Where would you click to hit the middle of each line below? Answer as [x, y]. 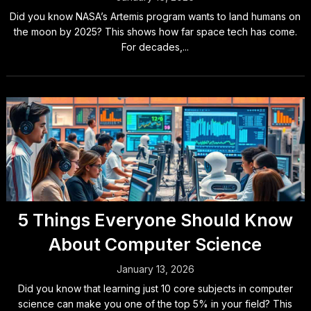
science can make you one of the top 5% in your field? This [155, 304]
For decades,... [155, 47]
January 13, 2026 [155, 269]
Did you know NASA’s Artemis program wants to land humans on [155, 16]
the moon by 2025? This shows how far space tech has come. [155, 32]
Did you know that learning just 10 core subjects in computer [155, 288]
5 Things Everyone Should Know [155, 220]
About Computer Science [155, 244]
